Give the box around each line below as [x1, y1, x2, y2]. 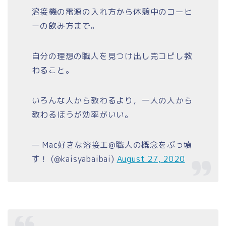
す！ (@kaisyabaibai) [31, 153, 117, 164]
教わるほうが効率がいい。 [31, 108, 134, 120]
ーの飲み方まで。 [31, 20, 99, 31]
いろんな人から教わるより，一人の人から [31, 94, 193, 106]
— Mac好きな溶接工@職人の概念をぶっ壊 [31, 139, 193, 150]
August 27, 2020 [117, 153, 185, 164]
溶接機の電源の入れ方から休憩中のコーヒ [31, 6, 193, 17]
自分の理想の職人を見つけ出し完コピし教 [31, 50, 193, 62]
